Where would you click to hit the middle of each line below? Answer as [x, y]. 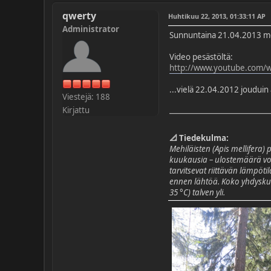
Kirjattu [76, 110]
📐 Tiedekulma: [199, 138]
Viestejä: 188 [86, 96]
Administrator [91, 29]
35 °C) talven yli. [197, 192]
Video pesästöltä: [201, 57]
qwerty [79, 15]
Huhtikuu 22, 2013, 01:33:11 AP [217, 16]
